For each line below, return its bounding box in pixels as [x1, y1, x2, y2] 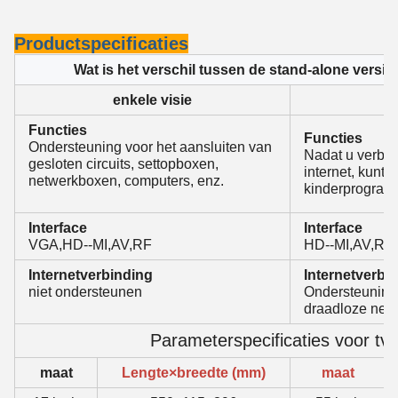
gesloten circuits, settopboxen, [28, 155, 219, 171]
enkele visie [113, 92, 192, 107]
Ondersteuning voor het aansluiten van [28, 139, 272, 155]
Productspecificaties [14, 34, 188, 53]
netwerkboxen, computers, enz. [28, 172, 224, 188]
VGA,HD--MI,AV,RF [28, 236, 152, 252]
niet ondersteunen [28, 283, 142, 299]
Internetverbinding [28, 267, 153, 283]
